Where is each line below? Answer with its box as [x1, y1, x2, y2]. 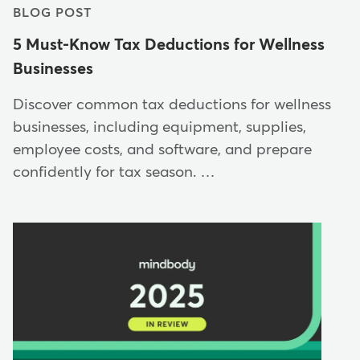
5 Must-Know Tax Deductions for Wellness [13, 36, 325, 53]
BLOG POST [13, 6, 92, 19]
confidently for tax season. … [13, 164, 215, 180]
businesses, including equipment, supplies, [13, 119, 306, 135]
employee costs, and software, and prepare [13, 141, 312, 157]
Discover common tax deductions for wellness [13, 96, 331, 112]
